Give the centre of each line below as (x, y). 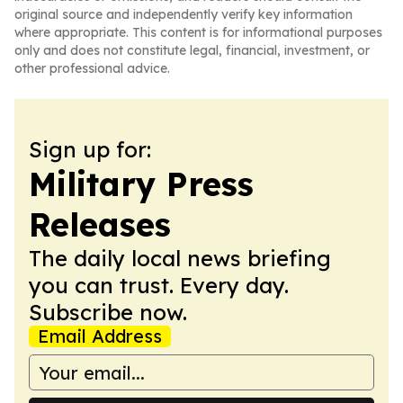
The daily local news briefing (180, 258)
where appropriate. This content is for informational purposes (198, 32)
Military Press (141, 184)
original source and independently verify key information (184, 14)
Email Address (100, 336)
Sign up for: (90, 149)
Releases (100, 224)
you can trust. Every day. (159, 285)
